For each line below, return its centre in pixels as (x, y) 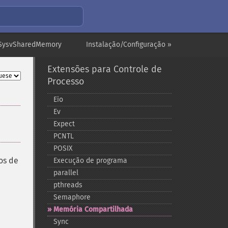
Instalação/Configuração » (129, 45)
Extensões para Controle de (104, 69)
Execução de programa (90, 161)
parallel (66, 173)
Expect (64, 124)
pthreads (68, 185)
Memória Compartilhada (93, 209)
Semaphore (72, 197)
